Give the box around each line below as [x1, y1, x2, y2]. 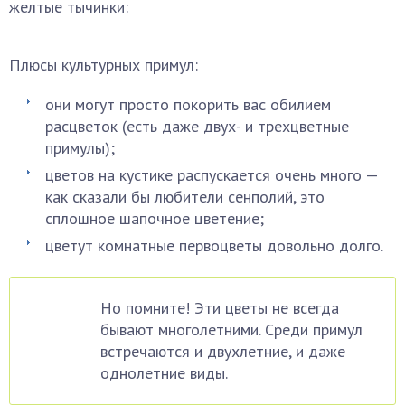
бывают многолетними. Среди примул [100, 319, 363, 340]
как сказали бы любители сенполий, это [45, 186, 325, 207]
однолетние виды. [100, 363, 228, 383]
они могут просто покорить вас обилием [45, 94, 331, 115]
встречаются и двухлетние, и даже [100, 341, 345, 362]
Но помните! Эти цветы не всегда [100, 297, 339, 318]
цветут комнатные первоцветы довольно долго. [45, 235, 383, 256]
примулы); [45, 137, 115, 158]
